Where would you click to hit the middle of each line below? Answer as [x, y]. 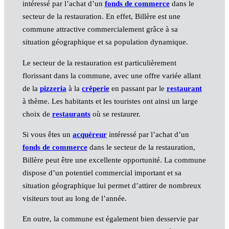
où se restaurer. [115, 114]
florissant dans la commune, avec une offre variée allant [111, 75]
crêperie [95, 88]
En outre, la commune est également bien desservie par [110, 219]
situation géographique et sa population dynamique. [105, 42]
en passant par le [138, 88]
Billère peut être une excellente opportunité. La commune [114, 160]
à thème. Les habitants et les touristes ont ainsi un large [110, 101]
